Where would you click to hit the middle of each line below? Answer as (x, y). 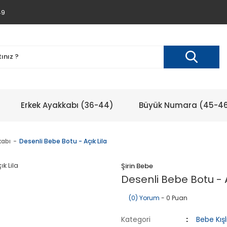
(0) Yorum (144, 198)
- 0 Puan (174, 198)
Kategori (136, 219)
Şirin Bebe (137, 166)
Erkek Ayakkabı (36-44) (67, 105)
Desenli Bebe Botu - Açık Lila (63, 141)
